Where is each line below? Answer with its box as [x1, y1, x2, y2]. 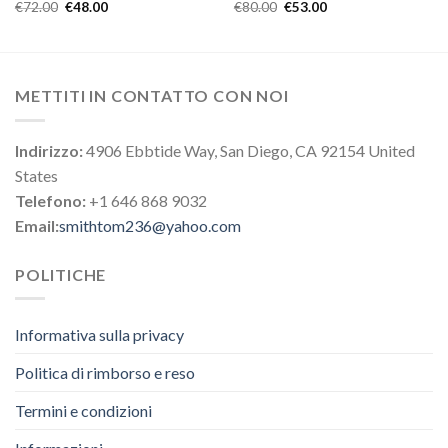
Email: [15, 215, 59, 235]
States [15, 165, 58, 185]
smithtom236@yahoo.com [59, 215, 241, 235]
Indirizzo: [15, 140, 83, 160]
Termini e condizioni [15, 401, 152, 421]
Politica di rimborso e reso [15, 363, 195, 383]
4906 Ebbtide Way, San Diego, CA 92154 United [83, 140, 415, 160]
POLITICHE [15, 264, 107, 284]
